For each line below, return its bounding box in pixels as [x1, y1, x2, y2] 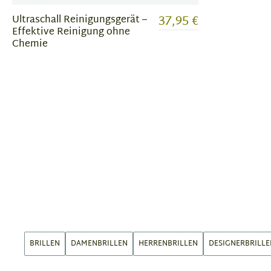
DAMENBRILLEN [71, 237, 128, 251]
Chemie [12, 36, 48, 54]
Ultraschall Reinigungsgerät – [12, 11, 147, 30]
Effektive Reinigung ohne [12, 24, 130, 42]
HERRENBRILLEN [139, 237, 198, 251]
